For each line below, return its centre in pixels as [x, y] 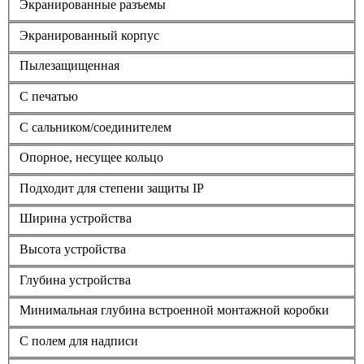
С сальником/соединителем [95, 127]
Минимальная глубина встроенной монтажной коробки [174, 310]
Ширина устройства [76, 219]
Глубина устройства [75, 279]
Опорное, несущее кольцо [91, 158]
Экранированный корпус [89, 35]
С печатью [49, 96]
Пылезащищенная [69, 66]
